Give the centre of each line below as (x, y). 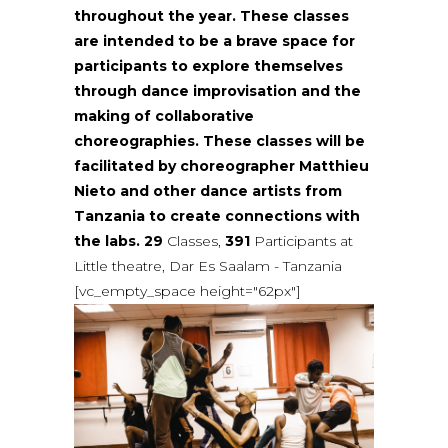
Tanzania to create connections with (217, 216)
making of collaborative (164, 116)
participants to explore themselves (208, 66)
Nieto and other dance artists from (208, 191)
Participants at (301, 241)
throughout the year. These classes (211, 16)
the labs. (107, 241)
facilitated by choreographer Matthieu (221, 166)
